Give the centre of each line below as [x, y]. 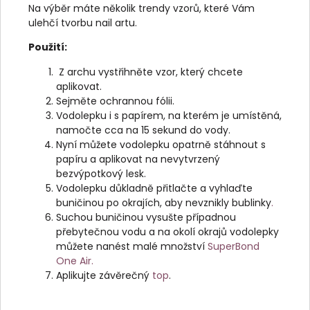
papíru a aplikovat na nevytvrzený [138, 159]
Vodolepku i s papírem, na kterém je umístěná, [169, 115]
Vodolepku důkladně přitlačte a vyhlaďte [154, 188]
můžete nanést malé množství [132, 246]
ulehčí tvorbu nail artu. [83, 22]
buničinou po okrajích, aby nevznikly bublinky [164, 202]
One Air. [75, 261]
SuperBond [234, 246]
